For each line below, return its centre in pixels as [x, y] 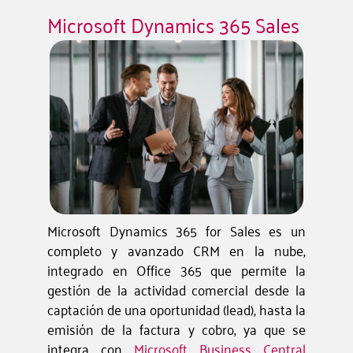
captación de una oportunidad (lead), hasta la [176, 309]
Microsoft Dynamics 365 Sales [173, 24]
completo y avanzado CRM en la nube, [176, 250]
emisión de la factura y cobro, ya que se [176, 329]
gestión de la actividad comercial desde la [176, 290]
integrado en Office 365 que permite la [176, 270]
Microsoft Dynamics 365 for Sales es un [176, 230]
